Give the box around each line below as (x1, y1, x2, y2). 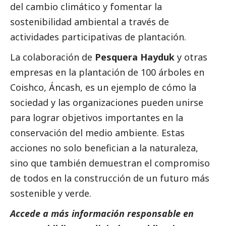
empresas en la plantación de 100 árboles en (10, 66, 204, 79)
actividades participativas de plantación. (10, 31, 186, 43)
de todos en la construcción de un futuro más (10, 172, 209, 185)
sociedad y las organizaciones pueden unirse (10, 96, 203, 109)
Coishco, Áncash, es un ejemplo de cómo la (10, 81, 196, 94)
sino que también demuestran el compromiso (10, 157, 210, 169)
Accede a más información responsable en (10, 207, 194, 220)
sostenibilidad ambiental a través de (10, 16, 169, 28)
